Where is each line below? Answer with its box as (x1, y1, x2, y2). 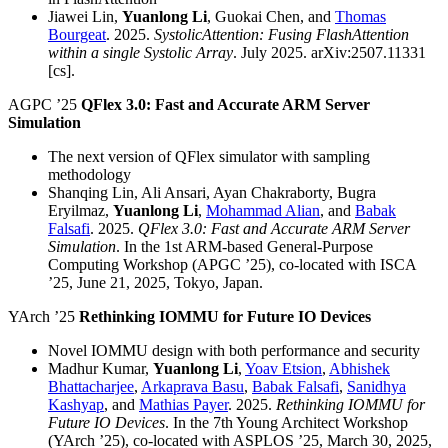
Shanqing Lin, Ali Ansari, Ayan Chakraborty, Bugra (48, 184, 376, 202)
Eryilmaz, (48, 202, 113, 220)
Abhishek (329, 360, 390, 378)
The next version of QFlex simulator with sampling (48, 148, 370, 166)
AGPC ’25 (8, 96, 77, 114)
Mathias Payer (139, 396, 228, 414)
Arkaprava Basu (141, 378, 244, 396)
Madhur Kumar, (48, 360, 153, 378)
